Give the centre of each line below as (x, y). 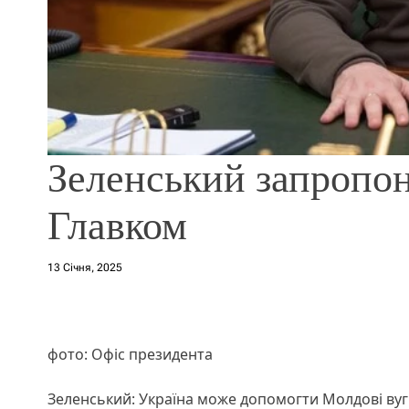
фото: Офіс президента (130, 355)
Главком (117, 226)
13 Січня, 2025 (85, 268)
